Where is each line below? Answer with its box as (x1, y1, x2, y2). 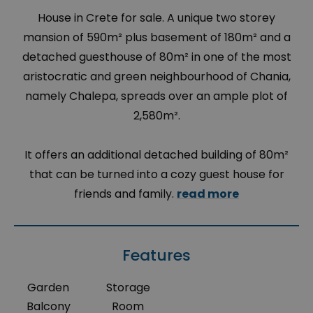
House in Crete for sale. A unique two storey (38, 10, 275, 27)
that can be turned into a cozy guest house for (29, 166, 284, 183)
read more (177, 186, 239, 203)
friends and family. (74, 186, 177, 203)
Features (122, 245, 191, 267)
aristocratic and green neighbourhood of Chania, (22, 68, 291, 85)
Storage (105, 279, 150, 296)
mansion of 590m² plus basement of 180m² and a (22, 29, 291, 46)
